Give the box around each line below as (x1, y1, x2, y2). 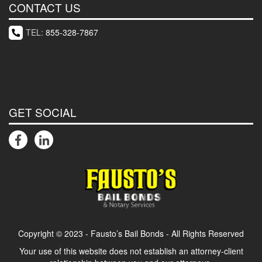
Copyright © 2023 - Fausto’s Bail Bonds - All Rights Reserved (18, 227, 244, 239)
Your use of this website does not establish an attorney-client (19, 244, 243, 257)
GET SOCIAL (9, 104, 77, 120)
